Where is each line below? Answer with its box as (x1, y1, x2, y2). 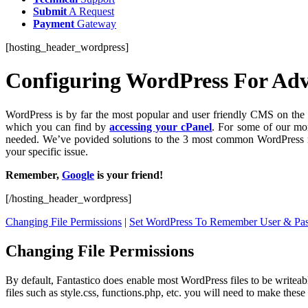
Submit (33, 5, 67, 17)
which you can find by (5, 120, 110, 133)
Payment (33, 17, 74, 30)
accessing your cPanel (109, 120, 212, 133)
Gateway (74, 17, 116, 30)
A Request (67, 5, 114, 17)
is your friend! (94, 168, 163, 181)
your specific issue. (5, 145, 88, 157)
